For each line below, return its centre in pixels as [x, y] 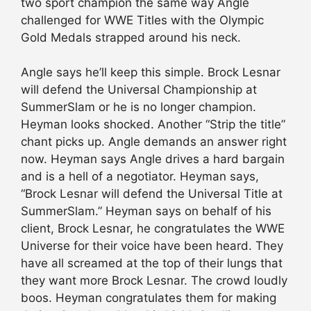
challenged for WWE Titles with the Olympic [142, 20]
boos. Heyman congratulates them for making [149, 298]
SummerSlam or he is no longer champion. [138, 107]
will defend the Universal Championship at [139, 90]
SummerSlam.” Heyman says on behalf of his [146, 211]
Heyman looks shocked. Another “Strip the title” [153, 125]
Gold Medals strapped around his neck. [131, 37]
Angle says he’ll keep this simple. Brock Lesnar [151, 73]
